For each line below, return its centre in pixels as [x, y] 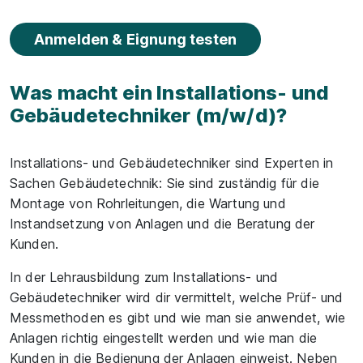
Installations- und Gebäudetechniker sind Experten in [172, 163]
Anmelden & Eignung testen [135, 39]
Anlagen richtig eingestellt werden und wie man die [164, 338]
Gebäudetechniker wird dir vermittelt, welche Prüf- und [177, 297]
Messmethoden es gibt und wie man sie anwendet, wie [178, 318]
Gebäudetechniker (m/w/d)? [149, 115]
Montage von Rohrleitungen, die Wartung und [148, 203]
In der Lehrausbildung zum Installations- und [144, 277]
